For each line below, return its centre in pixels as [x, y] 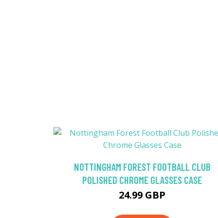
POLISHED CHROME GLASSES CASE [142, 180]
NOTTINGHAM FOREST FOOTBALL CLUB [142, 167]
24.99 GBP [142, 195]
